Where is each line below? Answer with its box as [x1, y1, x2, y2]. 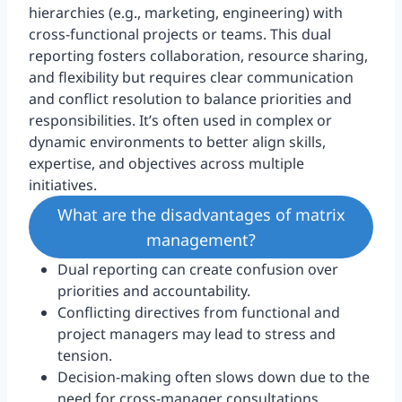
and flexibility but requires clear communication [29, 66, 354, 87]
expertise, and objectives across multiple [29, 153, 304, 173]
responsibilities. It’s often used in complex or [29, 109, 332, 130]
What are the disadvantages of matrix [57, 204, 345, 226]
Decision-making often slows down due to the [57, 367, 370, 388]
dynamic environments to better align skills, [29, 131, 326, 152]
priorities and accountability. [57, 281, 250, 301]
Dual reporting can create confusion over [57, 259, 338, 280]
